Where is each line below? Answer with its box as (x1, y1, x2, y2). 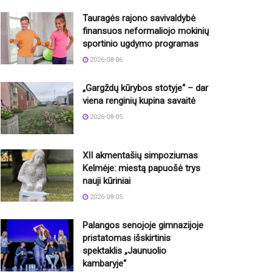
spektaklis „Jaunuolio (83, 245, 166, 256)
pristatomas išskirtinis (83, 232, 171, 243)
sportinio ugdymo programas (83, 38, 199, 49)
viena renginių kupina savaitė (83, 95, 195, 106)
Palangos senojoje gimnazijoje (83, 219, 203, 231)
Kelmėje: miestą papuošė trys (83, 162, 200, 174)
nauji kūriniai (83, 175, 131, 186)
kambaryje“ (83, 257, 126, 269)
